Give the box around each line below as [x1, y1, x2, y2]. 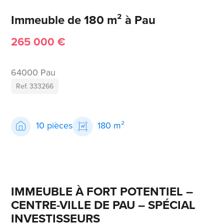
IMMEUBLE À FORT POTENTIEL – [11, 182, 193, 201]
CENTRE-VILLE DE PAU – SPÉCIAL [11, 196, 196, 214]
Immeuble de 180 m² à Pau [11, 11, 156, 29]
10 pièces [36, 119, 73, 132]
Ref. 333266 [16, 81, 54, 92]
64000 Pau [11, 66, 56, 79]
